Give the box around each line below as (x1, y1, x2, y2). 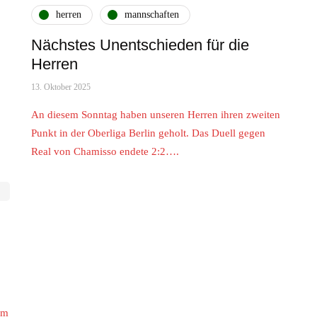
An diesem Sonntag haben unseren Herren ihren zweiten (31, 108, 280, 120)
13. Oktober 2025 (31, 81, 91, 92)
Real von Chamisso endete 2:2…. (31, 145, 179, 157)
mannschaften (125, 9, 179, 21)
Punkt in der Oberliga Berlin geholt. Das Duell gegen (31, 127, 265, 139)
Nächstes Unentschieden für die (31, 35, 249, 54)
